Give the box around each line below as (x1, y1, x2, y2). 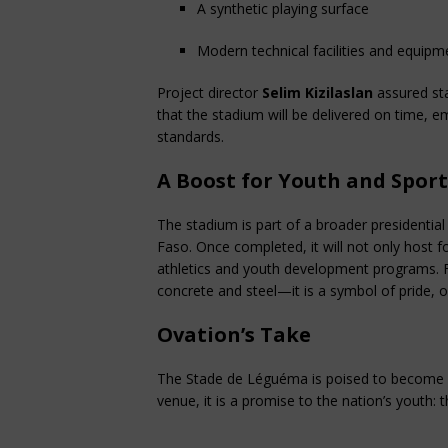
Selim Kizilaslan (262, 83, 373, 103)
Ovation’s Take (157, 321, 311, 349)
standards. (157, 127, 224, 147)
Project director (157, 83, 262, 103)
